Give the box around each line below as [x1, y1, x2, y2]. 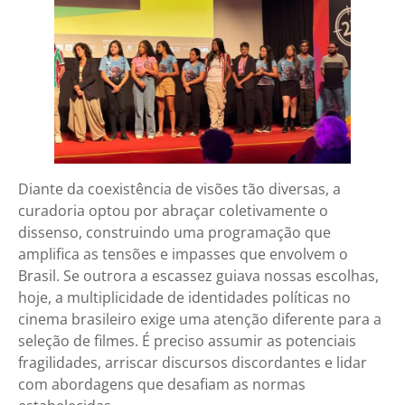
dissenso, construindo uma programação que [18, 222, 331, 243]
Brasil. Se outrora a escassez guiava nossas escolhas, [18, 266, 379, 287]
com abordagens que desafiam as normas [18, 374, 306, 395]
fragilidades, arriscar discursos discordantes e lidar [18, 353, 367, 373]
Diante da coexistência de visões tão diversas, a [18, 179, 341, 200]
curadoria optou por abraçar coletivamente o [18, 201, 328, 221]
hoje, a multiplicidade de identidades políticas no [18, 287, 351, 308]
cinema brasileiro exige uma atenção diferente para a [18, 309, 381, 330]
